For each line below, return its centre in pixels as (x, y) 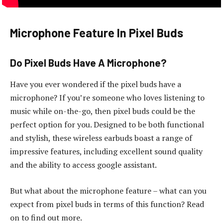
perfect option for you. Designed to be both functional (107, 125)
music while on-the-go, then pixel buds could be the (103, 111)
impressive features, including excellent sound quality (106, 152)
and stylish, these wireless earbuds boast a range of (101, 138)
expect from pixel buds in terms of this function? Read (107, 204)
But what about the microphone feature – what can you (108, 190)
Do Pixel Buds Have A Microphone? (88, 62)
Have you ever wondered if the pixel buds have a (96, 84)
